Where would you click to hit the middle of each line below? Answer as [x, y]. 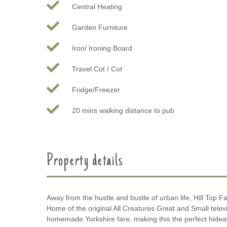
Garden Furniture [100, 27]
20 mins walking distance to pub [123, 110]
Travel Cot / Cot [97, 69]
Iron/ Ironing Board [102, 48]
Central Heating [97, 6]
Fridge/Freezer [96, 89]
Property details [85, 161]
